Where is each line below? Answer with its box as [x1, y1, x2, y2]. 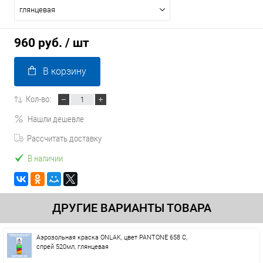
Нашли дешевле [28, 113, 84, 124]
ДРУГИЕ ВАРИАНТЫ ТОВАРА [52, 201, 211, 215]
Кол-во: [26, 94, 51, 104]
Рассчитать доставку [27, 133, 102, 144]
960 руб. [14, 36, 62, 50]
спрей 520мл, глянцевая [36, 243, 109, 251]
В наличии [28, 153, 63, 164]
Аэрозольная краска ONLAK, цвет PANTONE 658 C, [36, 234, 187, 241]
